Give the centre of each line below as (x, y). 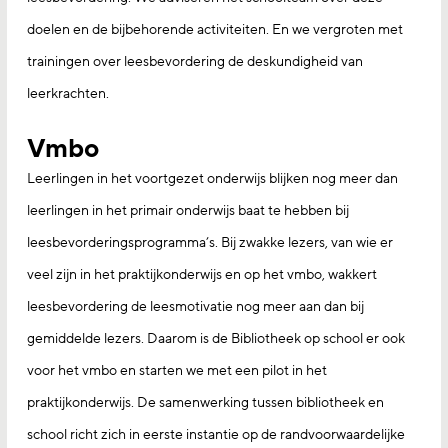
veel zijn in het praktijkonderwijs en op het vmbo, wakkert (202, 274)
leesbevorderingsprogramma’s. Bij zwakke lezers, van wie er (210, 242)
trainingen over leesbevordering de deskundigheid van (195, 61)
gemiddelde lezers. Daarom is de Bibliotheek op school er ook (216, 338)
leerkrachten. (68, 93)
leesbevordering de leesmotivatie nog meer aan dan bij (195, 306)
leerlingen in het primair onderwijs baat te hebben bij (188, 210)
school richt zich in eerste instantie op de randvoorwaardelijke (216, 434)
